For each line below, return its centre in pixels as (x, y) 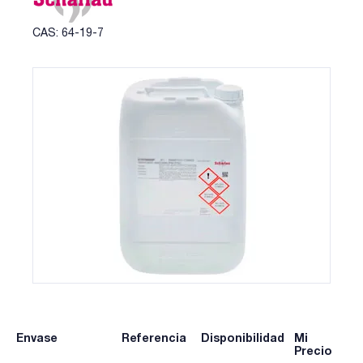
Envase (37, 338)
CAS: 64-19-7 (68, 32)
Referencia (154, 338)
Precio (313, 351)
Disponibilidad (242, 338)
